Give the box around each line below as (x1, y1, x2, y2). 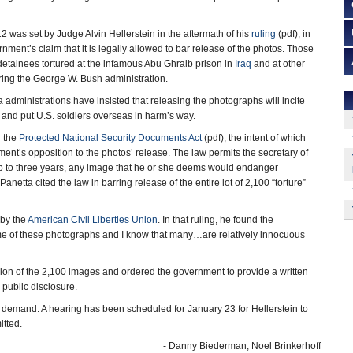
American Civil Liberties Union (28, 214, 158, 225)
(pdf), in (276, 28, 310, 39)
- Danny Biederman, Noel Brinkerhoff (163, 340, 321, 351)
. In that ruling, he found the (158, 214, 273, 225)
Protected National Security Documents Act (19, 132, 202, 143)
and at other (251, 58, 305, 69)
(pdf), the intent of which (202, 132, 306, 143)
